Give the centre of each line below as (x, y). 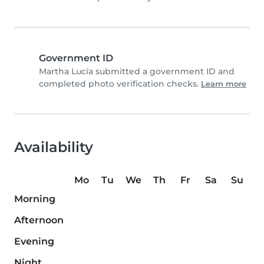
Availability (54, 147)
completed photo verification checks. (120, 84)
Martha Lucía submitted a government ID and (137, 72)
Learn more (224, 84)
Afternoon (39, 220)
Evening (34, 242)
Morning (35, 199)
